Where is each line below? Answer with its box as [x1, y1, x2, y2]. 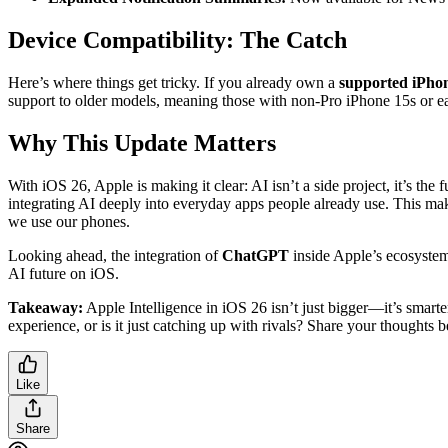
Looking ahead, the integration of [8, 246, 222, 264]
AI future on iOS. [8, 264, 119, 282]
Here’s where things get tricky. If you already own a [8, 73, 339, 91]
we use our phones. [8, 212, 130, 230]
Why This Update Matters [8, 129, 276, 156]
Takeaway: [8, 298, 83, 316]
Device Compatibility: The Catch [8, 27, 347, 54]
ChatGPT [222, 246, 289, 264]
